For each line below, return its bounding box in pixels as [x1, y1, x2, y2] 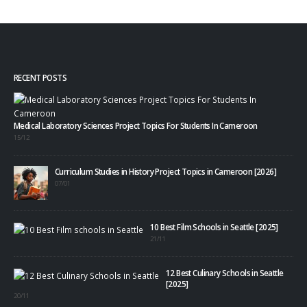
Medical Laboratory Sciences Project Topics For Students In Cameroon [14, 120, 258, 132]
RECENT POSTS [14, 71, 66, 83]
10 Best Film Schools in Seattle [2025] [150, 221, 278, 233]
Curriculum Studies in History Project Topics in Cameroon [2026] [55, 166, 277, 177]
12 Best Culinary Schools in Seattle [166, 267, 284, 279]
